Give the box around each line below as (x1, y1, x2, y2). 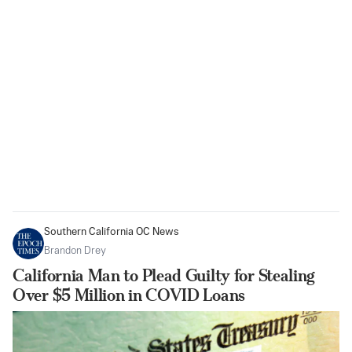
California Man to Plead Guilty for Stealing (13, 266, 316, 286)
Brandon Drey (44, 246, 106, 257)
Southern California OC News (44, 227, 179, 238)
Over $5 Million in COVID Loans (13, 285, 245, 306)
